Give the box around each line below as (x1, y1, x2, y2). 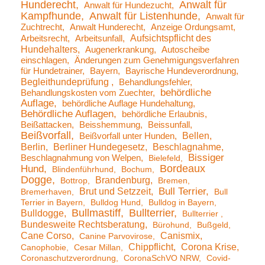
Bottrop (60, 176, 88, 186)
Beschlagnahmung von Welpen (21, 153, 141, 163)
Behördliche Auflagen (21, 108, 114, 120)
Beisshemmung (79, 120, 140, 130)
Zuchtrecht (21, 22, 62, 33)
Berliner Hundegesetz (53, 141, 145, 153)
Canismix (160, 230, 200, 241)
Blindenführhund (52, 164, 114, 174)
